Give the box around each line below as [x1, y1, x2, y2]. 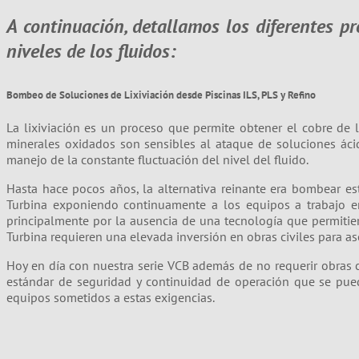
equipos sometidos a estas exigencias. [6, 288, 215, 305]
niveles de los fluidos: [6, 38, 176, 63]
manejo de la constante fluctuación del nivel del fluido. [6, 151, 309, 167]
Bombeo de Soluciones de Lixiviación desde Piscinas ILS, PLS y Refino [6, 87, 316, 102]
